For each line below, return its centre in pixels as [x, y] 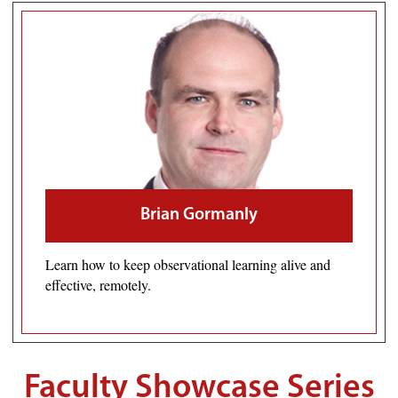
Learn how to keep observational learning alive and [188, 265]
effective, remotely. [98, 285]
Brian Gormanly [199, 215]
